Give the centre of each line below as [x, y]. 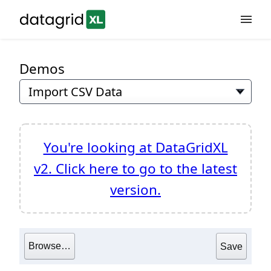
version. [135, 190]
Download [43, 142]
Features [39, 81]
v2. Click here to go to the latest [135, 168]
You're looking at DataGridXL [135, 147]
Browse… [50, 246]
